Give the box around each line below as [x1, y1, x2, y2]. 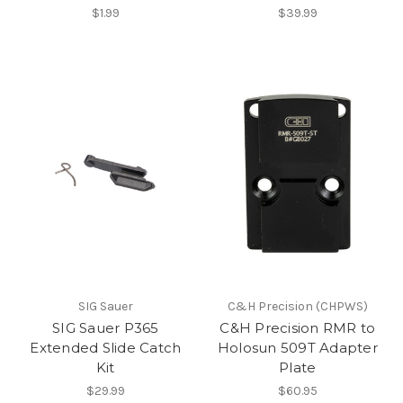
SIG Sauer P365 [52, 318, 159, 336]
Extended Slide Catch [30, 338, 182, 356]
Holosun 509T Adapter [217, 338, 378, 356]
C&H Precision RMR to [219, 318, 376, 336]
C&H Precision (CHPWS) [227, 298, 368, 314]
